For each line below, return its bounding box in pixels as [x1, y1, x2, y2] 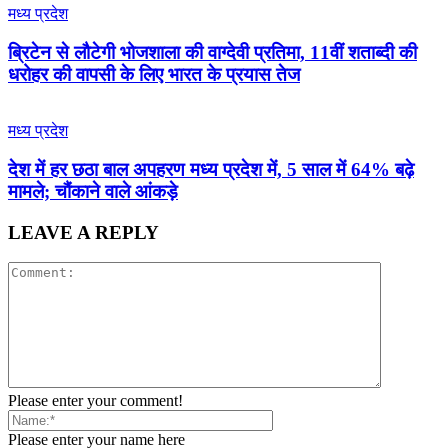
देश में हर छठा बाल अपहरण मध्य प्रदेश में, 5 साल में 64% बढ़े [8, 158, 414, 180]
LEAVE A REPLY [8, 221, 159, 243]
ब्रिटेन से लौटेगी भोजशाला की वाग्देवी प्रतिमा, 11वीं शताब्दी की [8, 41, 417, 63]
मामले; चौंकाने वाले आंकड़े [8, 180, 178, 202]
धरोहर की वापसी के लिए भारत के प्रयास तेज [8, 63, 300, 85]
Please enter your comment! [8, 392, 183, 410]
